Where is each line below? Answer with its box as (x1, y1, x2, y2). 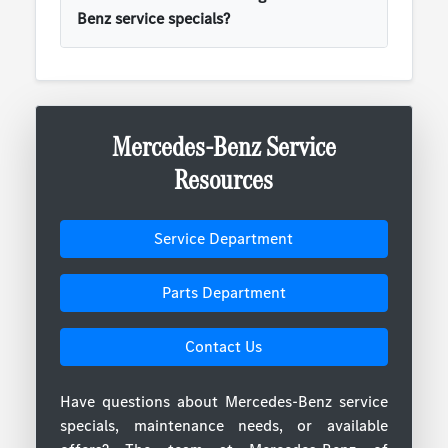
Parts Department (161, 282, 286, 304)
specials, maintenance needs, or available (60, 415, 388, 437)
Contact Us (185, 336, 263, 358)
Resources (174, 161, 274, 199)
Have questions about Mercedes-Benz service (60, 391, 388, 413)
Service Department (154, 228, 294, 250)
